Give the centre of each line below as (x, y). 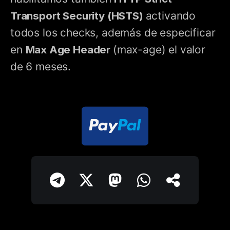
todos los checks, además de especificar (113, 33)
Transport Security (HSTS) (78, 16)
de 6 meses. (41, 67)
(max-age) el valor (159, 50)
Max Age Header (69, 50)
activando (171, 16)
